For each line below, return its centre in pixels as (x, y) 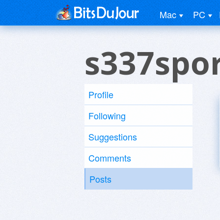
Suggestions (113, 137)
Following (107, 115)
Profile (101, 94)
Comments (110, 158)
